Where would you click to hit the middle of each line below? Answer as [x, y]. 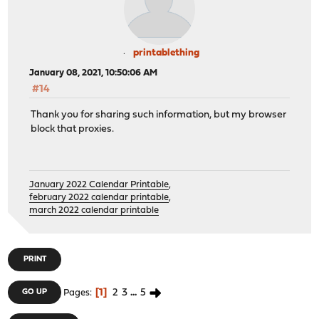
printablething [166, 53]
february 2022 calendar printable [99, 197]
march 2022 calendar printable [94, 210]
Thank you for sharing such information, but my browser [159, 115]
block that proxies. [73, 129]
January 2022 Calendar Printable [99, 184]
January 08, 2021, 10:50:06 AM [94, 73]
